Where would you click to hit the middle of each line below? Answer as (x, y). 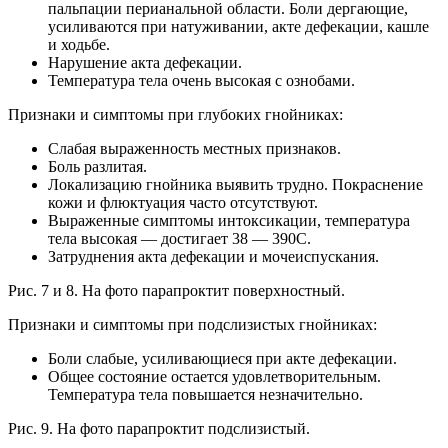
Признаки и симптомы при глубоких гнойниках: (175, 115)
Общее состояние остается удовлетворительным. (214, 377)
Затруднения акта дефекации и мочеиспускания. (213, 257)
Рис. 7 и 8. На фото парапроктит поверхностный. (176, 291)
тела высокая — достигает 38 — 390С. (179, 239)
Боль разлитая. (97, 167)
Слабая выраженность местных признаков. (194, 149)
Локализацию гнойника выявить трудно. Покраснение (235, 185)
